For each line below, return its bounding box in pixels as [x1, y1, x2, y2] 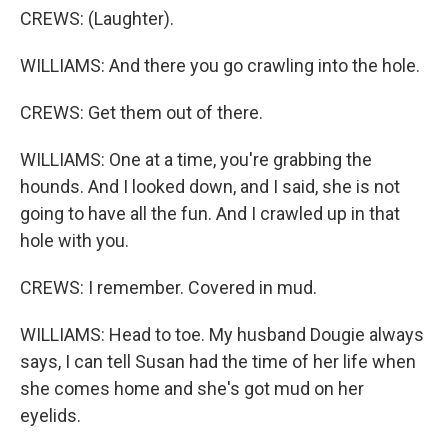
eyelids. [20, 405, 81, 426]
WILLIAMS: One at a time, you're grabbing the [20, 149, 372, 170]
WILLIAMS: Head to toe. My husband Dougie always [20, 324, 424, 345]
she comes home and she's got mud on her [20, 378, 364, 399]
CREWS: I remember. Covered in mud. [20, 277, 317, 298]
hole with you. [20, 230, 129, 251]
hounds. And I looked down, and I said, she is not [20, 176, 400, 197]
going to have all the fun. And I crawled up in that [20, 203, 400, 224]
